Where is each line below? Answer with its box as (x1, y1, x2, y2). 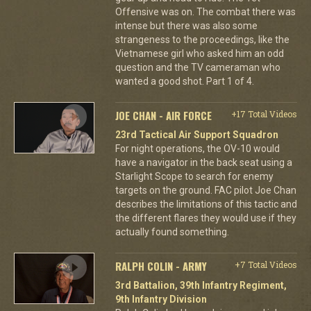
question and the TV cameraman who (115, 61, 280, 73)
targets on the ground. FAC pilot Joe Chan (115, 184, 296, 196)
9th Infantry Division (115, 293, 207, 305)
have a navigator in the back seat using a (115, 156, 292, 168)
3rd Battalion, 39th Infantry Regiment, (115, 279, 287, 291)
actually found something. (115, 226, 229, 237)
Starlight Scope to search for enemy (115, 170, 274, 182)
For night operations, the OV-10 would (115, 142, 280, 154)
